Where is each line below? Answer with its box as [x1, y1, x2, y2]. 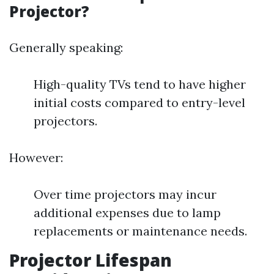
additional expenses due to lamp [34, 205, 221, 220]
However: [9, 150, 63, 165]
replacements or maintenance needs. [34, 223, 247, 239]
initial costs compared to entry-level [34, 95, 245, 110]
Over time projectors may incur [34, 187, 217, 202]
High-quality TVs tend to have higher [34, 76, 246, 92]
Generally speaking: [9, 40, 123, 55]
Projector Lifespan [9, 248, 172, 272]
